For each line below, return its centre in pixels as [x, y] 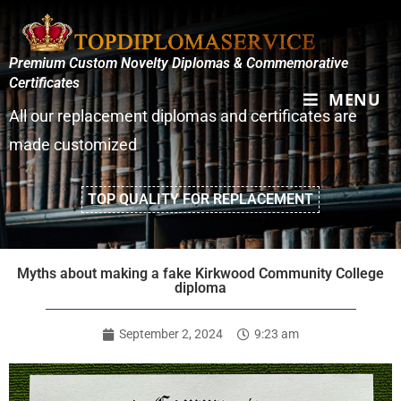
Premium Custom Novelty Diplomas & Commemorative [179, 63]
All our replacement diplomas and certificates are [183, 116]
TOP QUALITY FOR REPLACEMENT [200, 199]
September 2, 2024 [171, 334]
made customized [73, 145]
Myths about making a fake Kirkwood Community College [200, 273]
